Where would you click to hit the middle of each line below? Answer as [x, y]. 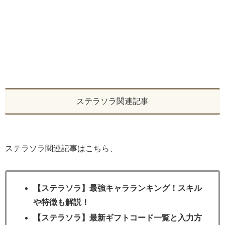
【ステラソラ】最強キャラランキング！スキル [118, 188]
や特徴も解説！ [62, 202]
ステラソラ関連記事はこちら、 [61, 149]
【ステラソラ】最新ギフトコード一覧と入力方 [118, 218]
